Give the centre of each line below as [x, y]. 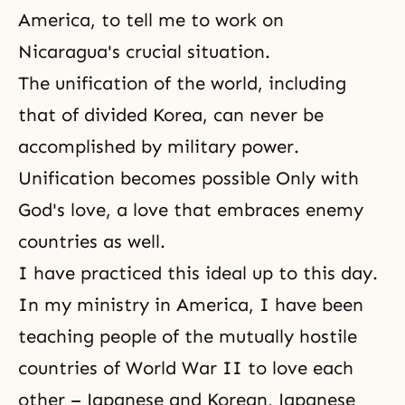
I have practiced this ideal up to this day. [198, 273]
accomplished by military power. [159, 146]
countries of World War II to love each [186, 368]
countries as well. [94, 241]
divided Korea [143, 115]
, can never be [263, 115]
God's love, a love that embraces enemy [191, 210]
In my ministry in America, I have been [191, 305]
